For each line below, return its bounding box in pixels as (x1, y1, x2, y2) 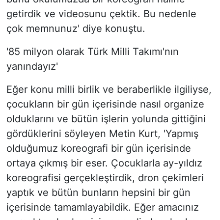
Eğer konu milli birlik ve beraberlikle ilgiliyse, (6, 83, 212, 96)
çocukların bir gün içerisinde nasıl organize (6, 98, 204, 110)
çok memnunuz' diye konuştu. (6, 23, 145, 35)
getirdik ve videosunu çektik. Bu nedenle (6, 8, 196, 20)
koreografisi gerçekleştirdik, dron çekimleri (6, 172, 204, 184)
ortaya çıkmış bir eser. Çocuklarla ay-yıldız (6, 157, 202, 169)
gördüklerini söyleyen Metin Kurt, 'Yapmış (6, 128, 198, 140)
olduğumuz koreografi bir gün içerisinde (6, 142, 191, 155)
